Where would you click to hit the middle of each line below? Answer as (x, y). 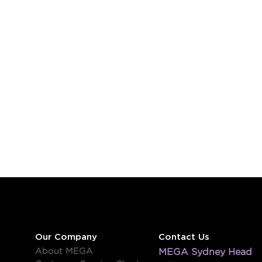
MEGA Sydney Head (205, 252)
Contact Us (184, 237)
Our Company (66, 237)
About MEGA (64, 251)
